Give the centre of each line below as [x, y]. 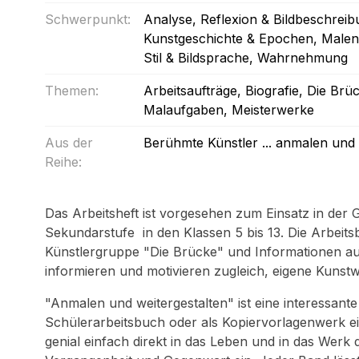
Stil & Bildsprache [196, 58]
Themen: [72, 91]
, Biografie [268, 91]
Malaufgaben [184, 110]
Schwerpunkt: [88, 19]
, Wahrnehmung [298, 58]
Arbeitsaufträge [190, 91]
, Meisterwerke [269, 110]
